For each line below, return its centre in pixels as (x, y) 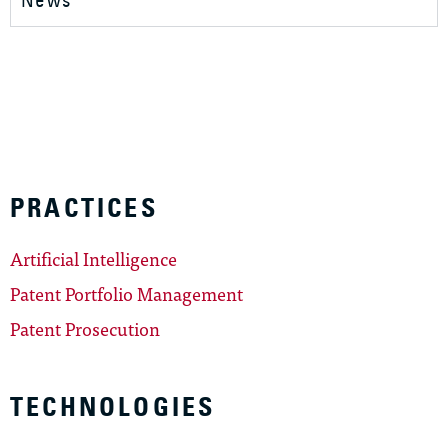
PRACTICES (84, 208)
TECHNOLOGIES (113, 407)
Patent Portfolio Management (126, 294)
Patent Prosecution (85, 329)
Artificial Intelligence (93, 259)
